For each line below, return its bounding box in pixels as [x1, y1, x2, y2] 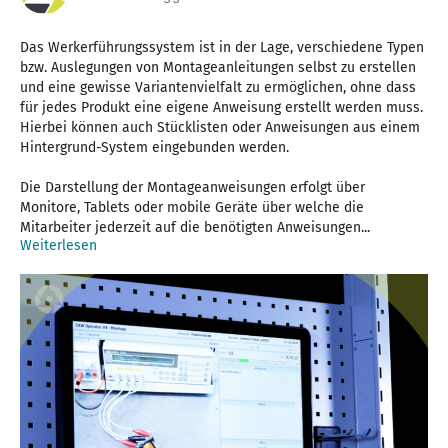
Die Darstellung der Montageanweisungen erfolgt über [20, 178, 365, 196]
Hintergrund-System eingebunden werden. [20, 138, 289, 156]
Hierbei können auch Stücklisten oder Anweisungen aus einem [20, 118, 420, 136]
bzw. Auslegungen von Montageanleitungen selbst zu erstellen [20, 58, 416, 76]
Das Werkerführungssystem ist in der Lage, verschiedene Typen [20, 38, 424, 56]
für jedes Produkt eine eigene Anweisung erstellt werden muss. [20, 98, 423, 116]
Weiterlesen [20, 236, 97, 254]
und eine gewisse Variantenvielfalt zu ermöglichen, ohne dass [20, 78, 416, 96]
